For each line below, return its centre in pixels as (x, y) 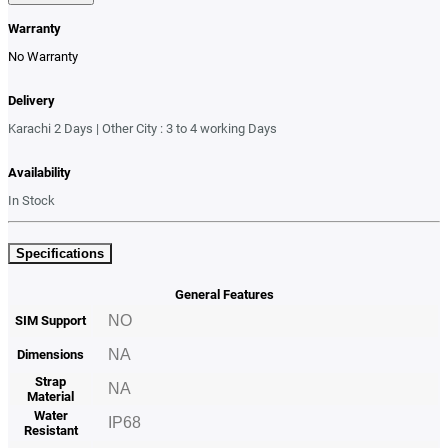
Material (50, 397)
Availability (39, 172)
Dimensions (50, 355)
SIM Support (50, 321)
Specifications (60, 254)
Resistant (50, 431)
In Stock (31, 200)
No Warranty (43, 56)
